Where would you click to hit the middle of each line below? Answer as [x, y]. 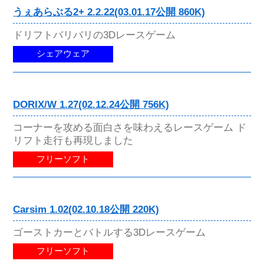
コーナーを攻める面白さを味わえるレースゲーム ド [130, 127]
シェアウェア [63, 54]
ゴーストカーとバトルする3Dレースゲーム [110, 232]
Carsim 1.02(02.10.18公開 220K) [86, 209]
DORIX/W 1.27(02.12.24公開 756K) [91, 104]
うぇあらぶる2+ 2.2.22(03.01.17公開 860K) [109, 12]
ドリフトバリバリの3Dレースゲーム [95, 35]
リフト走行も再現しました [73, 140]
